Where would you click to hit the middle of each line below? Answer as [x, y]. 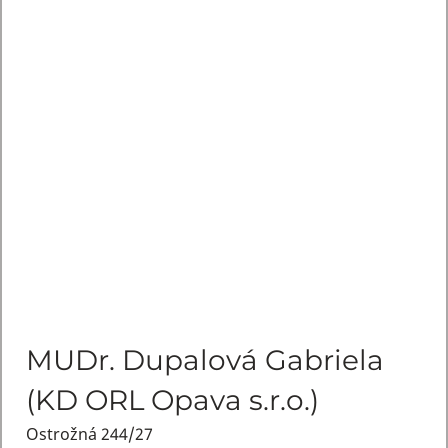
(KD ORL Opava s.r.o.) [172, 399]
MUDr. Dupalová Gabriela [204, 359]
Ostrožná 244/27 [89, 433]
